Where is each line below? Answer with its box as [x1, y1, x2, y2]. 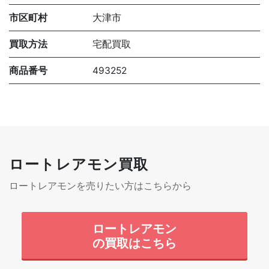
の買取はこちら [92, 235, 177, 250]
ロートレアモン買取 [9, 155, 149, 173]
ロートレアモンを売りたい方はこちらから [9, 180, 192, 192]
